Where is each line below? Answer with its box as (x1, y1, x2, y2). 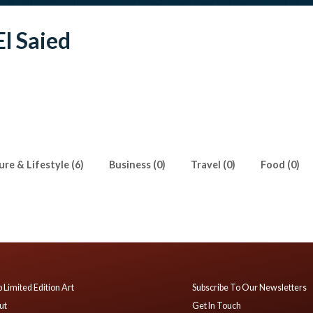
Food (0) (261, 159, 300, 171)
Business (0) (109, 159, 166, 171)
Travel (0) (191, 159, 235, 171)
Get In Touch (192, 300, 242, 312)
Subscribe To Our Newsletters (192, 282, 307, 293)
